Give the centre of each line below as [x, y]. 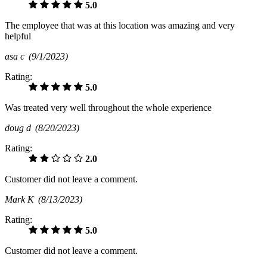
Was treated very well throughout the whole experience [108, 108]
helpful [18, 36]
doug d [20, 128]
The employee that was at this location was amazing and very [120, 26]
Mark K [21, 200]
